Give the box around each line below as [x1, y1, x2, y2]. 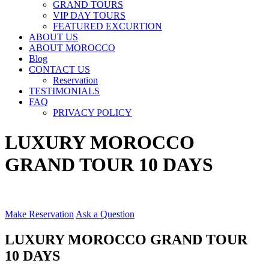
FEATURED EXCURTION [53, 21, 162, 32]
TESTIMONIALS [29, 86, 100, 97]
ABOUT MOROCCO [29, 43, 115, 53]
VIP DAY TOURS [53, 10, 125, 21]
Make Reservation [5, 209, 74, 220]
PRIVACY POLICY [53, 107, 132, 118]
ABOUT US [29, 32, 78, 43]
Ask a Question [76, 209, 134, 220]
